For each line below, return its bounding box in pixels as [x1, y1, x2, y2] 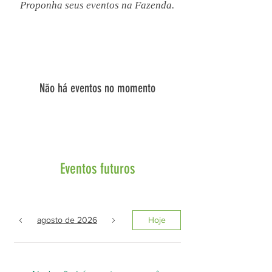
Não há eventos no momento [39, 81, 155, 95]
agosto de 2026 [37, 215, 97, 225]
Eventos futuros [60, 160, 135, 177]
